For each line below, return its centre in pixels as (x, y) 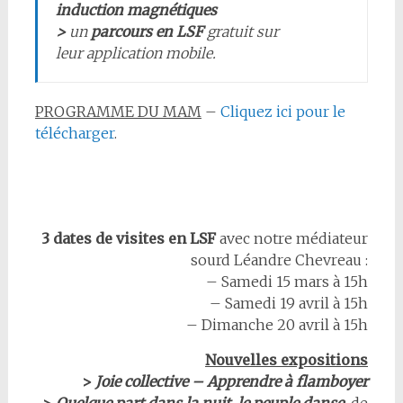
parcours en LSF (147, 31)
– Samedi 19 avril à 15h (289, 303)
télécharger (74, 133)
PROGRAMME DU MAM (118, 112)
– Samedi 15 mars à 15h (287, 282)
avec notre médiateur (292, 238)
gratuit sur (241, 31)
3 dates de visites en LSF (129, 238)
